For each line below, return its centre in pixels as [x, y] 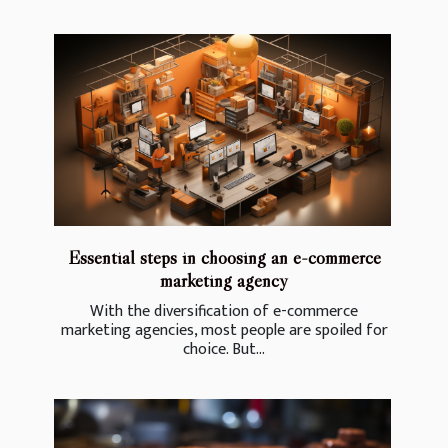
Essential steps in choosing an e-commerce [224, 256]
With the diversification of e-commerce [224, 311]
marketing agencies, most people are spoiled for [224, 330]
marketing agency [224, 279]
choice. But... [224, 349]
